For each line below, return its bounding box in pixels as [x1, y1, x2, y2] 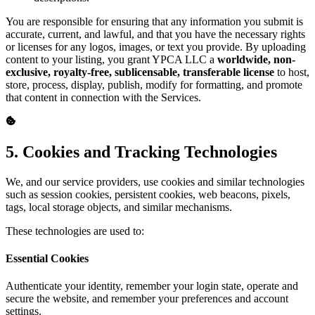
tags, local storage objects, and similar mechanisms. [6, 200, 232, 213]
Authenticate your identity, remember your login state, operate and [6, 280, 298, 292]
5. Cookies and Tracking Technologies [6, 142, 277, 161]
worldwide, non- [217, 53, 295, 65]
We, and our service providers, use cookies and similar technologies [6, 175, 304, 188]
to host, [274, 65, 309, 78]
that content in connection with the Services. [6, 91, 201, 103]
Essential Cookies [6, 252, 89, 264]
